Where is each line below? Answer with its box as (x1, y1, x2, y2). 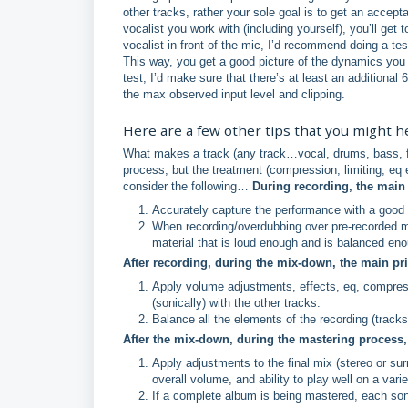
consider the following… (123, 179, 252, 193)
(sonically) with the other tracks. (152, 296, 321, 310)
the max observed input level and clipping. (123, 87, 352, 101)
